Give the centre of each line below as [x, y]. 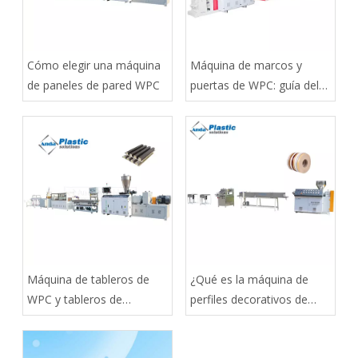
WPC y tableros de [75, 299]
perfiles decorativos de [249, 299]
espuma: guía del [71, 319]
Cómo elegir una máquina [94, 65]
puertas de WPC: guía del [255, 85]
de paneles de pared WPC [93, 85]
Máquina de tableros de [88, 279]
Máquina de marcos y [246, 65]
